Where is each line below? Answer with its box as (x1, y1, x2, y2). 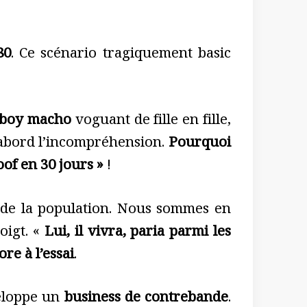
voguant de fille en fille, (71, 110, 232, 134)
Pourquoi (169, 132, 231, 156)
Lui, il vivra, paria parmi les (44, 221, 232, 245)
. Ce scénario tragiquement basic (10, 44, 232, 68)
